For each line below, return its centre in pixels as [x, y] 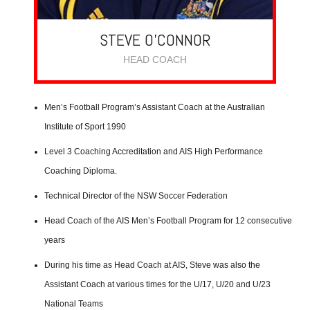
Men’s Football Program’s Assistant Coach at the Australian [155, 108]
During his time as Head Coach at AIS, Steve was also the [152, 265]
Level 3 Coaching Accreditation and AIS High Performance [154, 152]
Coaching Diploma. [81, 171]
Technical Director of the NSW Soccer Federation [136, 196]
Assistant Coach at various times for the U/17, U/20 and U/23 [157, 285]
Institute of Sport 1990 [85, 127]
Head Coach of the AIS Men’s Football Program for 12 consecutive [168, 221]
